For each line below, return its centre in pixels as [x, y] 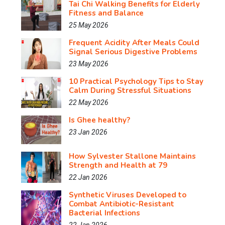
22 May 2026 [89, 102]
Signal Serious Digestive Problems [133, 52]
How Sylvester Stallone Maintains [132, 156]
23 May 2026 [89, 64]
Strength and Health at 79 [118, 165]
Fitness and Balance [106, 13]
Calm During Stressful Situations [130, 90]
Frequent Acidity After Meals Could [134, 43]
